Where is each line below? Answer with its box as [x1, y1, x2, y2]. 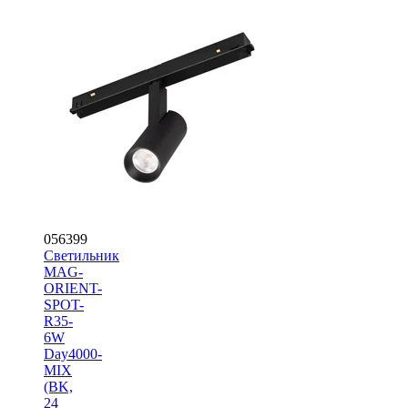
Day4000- [44, 345, 102, 362]
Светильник [44, 247, 119, 263]
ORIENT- [44, 280, 102, 296]
